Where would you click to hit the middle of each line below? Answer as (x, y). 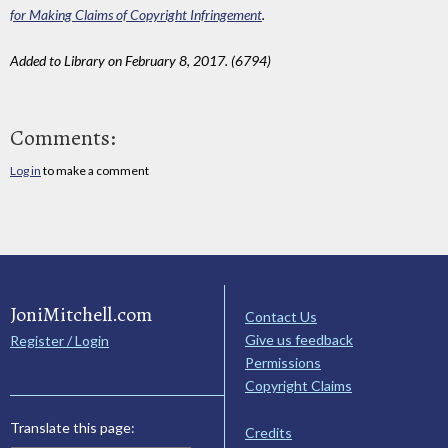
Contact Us (281, 317)
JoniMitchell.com (81, 315)
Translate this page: (72, 428)
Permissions (283, 363)
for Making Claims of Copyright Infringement (136, 14)
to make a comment (95, 171)
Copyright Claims (298, 386)
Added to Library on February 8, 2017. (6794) (140, 60)
